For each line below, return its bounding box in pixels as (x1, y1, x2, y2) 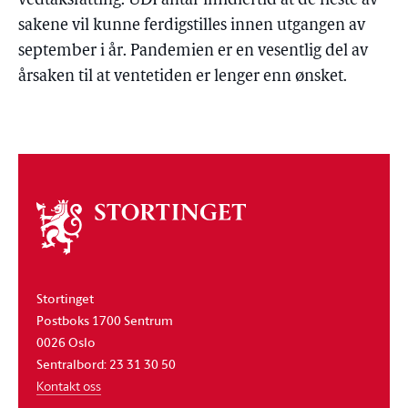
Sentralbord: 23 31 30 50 (36, 353, 176, 373)
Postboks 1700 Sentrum (36, 310, 173, 330)
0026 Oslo (36, 331, 96, 352)
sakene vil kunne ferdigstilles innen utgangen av (18, 17, 365, 35)
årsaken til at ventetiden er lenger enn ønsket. (18, 68, 347, 86)
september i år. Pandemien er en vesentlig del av (18, 43, 368, 60)
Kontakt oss (36, 376, 101, 394)
